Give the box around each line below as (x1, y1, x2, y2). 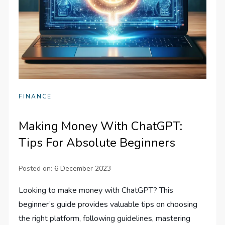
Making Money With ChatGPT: (19, 118, 183, 135)
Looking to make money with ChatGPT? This (19, 185, 174, 196)
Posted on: (19, 164, 55, 174)
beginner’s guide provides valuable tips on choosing (19, 199, 198, 210)
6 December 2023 (54, 164, 111, 174)
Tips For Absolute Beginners (19, 135, 176, 151)
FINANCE (19, 92, 52, 101)
